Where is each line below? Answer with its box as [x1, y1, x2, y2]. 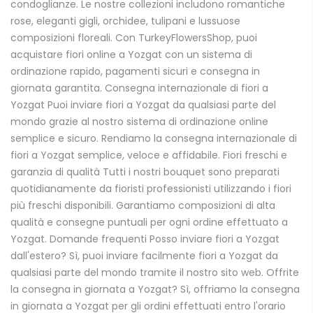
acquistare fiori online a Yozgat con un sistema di [10, 48, 252, 62]
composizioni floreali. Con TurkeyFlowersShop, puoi [10, 31, 257, 45]
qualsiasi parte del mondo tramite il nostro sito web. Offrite [10, 265, 299, 280]
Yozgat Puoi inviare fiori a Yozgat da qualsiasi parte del [10, 98, 276, 112]
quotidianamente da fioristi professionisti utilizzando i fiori [10, 182, 291, 196]
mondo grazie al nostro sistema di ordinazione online [10, 115, 268, 129]
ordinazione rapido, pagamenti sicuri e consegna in [10, 64, 260, 79]
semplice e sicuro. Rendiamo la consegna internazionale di [10, 131, 297, 146]
